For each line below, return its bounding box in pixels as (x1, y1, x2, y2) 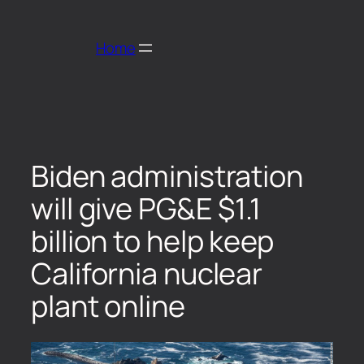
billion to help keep (31, 220, 274, 261)
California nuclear (31, 253, 263, 293)
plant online (31, 285, 185, 326)
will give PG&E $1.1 (31, 188, 262, 228)
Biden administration (31, 155, 303, 196)
